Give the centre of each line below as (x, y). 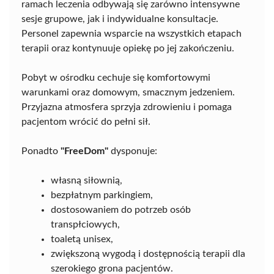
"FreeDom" (84, 151)
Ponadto (41, 151)
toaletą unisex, (82, 239)
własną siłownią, (87, 181)
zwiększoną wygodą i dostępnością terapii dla (148, 254)
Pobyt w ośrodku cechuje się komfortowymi (116, 78)
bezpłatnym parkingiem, (102, 195)
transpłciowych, (85, 225)
